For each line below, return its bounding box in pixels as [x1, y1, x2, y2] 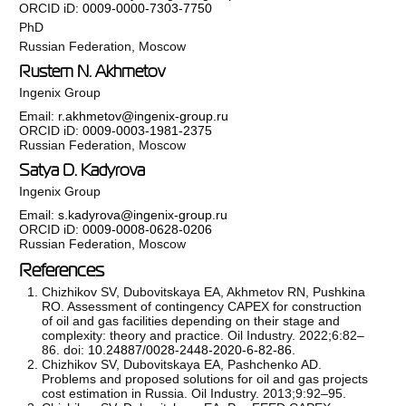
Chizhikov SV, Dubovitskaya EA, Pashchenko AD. [42, 356, 323, 372]
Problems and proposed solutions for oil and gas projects [42, 371, 369, 386]
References [19, 259, 105, 280]
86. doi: [42, 342, 89, 357]
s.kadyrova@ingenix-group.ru [58, 207, 228, 222]
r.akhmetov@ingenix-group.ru [58, 108, 229, 123]
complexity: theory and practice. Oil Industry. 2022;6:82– [42, 327, 365, 343]
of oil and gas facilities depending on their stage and [42, 313, 341, 328]
